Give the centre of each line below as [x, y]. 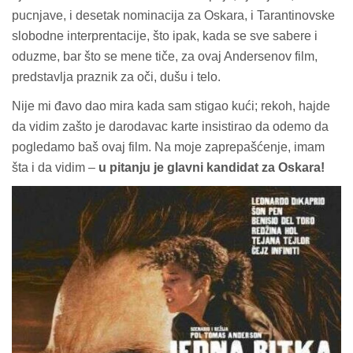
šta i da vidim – [55, 167]
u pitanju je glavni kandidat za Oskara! [212, 167]
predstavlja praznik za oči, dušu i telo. [116, 76]
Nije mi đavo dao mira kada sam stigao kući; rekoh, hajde [171, 106]
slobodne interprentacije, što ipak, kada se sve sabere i [165, 35]
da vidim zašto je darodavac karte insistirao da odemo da [170, 126]
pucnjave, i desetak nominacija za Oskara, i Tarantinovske [173, 15]
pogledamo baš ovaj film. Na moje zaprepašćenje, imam [168, 147]
